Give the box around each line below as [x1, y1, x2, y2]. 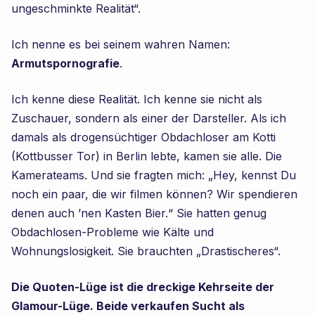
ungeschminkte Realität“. [11, 1, 141, 15]
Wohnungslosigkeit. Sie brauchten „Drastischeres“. [11, 244, 281, 258]
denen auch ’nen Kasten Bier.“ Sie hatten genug [11, 206, 267, 220]
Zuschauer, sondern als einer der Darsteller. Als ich [11, 111, 287, 125]
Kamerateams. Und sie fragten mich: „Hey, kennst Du [11, 168, 297, 182]
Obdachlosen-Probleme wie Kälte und [11, 225, 214, 239]
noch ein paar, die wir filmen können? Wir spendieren [11, 187, 298, 201]
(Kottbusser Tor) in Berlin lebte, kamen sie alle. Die [11, 149, 283, 163]
